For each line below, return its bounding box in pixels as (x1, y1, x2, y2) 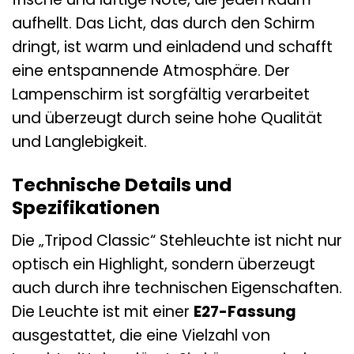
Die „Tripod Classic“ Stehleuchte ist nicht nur (12, 229, 342, 251)
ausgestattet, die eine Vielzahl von (12, 324, 270, 346)
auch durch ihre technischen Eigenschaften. (12, 277, 342, 299)
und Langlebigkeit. (12, 131, 147, 153)
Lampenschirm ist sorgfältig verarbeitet (12, 84, 310, 106)
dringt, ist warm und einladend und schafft (12, 36, 333, 58)
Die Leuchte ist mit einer (12, 300, 194, 322)
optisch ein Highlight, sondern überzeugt (12, 253, 315, 275)
